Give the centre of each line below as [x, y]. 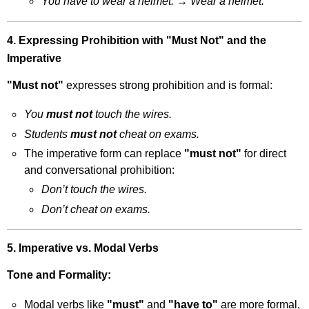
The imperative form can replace [104, 153]
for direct [264, 153]
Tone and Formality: [59, 275]
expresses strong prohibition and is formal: [168, 85]
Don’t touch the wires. [94, 190]
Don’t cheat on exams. [96, 209]
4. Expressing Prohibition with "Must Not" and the [137, 40]
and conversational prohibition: [100, 170]
